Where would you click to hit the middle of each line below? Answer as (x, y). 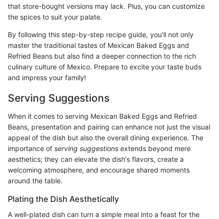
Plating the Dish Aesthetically (63, 199)
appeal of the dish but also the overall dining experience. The (106, 138)
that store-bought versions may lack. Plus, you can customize (106, 6)
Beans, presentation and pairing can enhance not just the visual (109, 127)
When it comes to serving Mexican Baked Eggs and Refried (102, 116)
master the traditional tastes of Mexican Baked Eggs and (99, 45)
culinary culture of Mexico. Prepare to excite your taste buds (105, 66)
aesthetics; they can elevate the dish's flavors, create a (96, 159)
